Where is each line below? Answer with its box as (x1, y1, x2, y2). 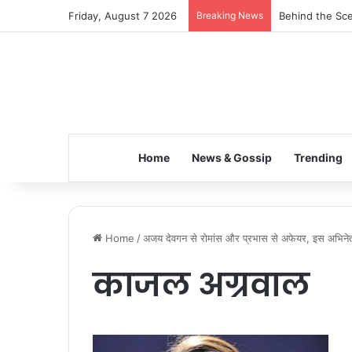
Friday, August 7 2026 (68, 9, 177, 22)
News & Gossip (191, 151, 272, 164)
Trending (293, 151, 343, 164)
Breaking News (196, 9, 263, 21)
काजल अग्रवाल (93, 262, 310, 307)
